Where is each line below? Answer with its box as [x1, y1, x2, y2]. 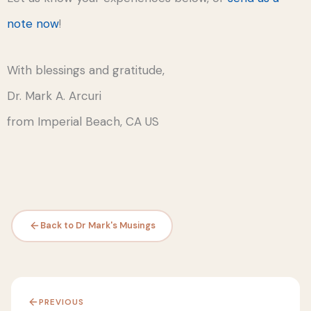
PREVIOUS [39, 296, 84, 308]
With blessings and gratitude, [7, 62, 165, 78]
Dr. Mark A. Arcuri [7, 87, 101, 103]
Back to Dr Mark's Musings [40, 219, 155, 232]
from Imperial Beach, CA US [7, 113, 159, 129]
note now [7, 16, 59, 32]
